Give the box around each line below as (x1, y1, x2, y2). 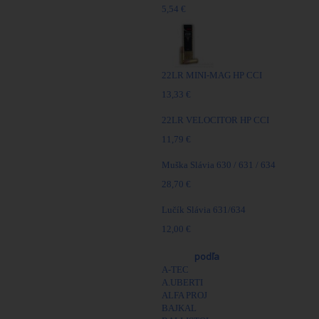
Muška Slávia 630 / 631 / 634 (162, 159, 276, 170)
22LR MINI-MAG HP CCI (162, 70, 262, 80)
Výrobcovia (144, 250, 192, 263)
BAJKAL (162, 303, 197, 313)
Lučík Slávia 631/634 (162, 204, 246, 215)
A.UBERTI (162, 277, 203, 288)
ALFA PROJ (162, 290, 207, 300)
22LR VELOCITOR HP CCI (162, 115, 269, 125)
